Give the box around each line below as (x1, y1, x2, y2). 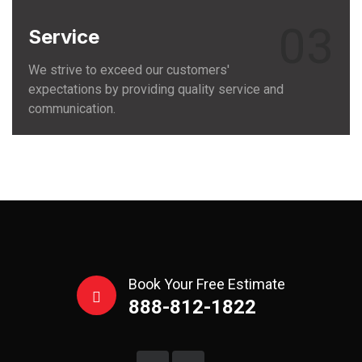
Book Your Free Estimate (128, 275, 285, 293)
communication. (28, 100, 116, 116)
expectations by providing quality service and (28, 81, 284, 97)
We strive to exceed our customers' (28, 61, 229, 78)
